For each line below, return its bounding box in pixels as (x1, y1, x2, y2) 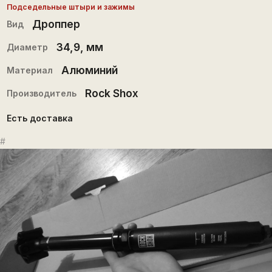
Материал (6, 64, 53, 75)
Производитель (6, 87, 76, 98)
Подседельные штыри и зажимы (6, 2, 135, 12)
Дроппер (32, 17, 80, 30)
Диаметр (6, 41, 48, 52)
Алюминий (61, 63, 118, 76)
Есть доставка (6, 113, 73, 124)
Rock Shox (84, 86, 138, 100)
